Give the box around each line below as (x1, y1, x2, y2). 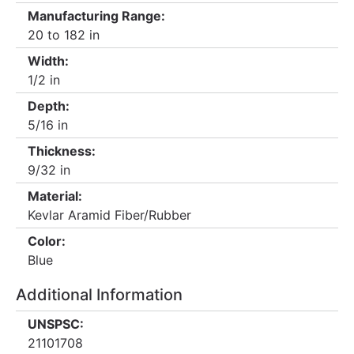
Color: (28, 233, 66, 249)
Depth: (28, 98, 70, 114)
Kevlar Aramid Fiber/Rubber (28, 207, 191, 223)
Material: (28, 188, 82, 204)
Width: (28, 53, 69, 69)
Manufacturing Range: (28, 8, 165, 24)
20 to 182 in (28, 27, 100, 43)
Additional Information (16, 285, 183, 304)
